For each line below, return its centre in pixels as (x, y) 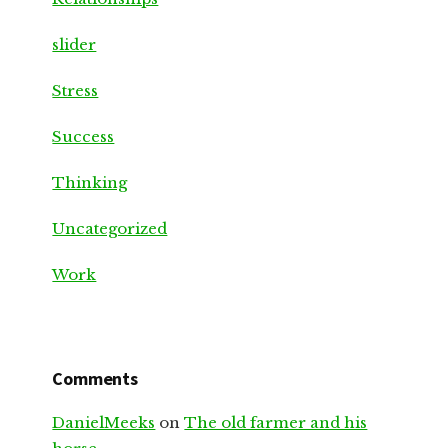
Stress (75, 91)
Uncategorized (110, 229)
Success (83, 137)
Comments (95, 379)
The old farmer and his (276, 423)
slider (74, 45)
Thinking (90, 183)
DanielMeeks (104, 423)
